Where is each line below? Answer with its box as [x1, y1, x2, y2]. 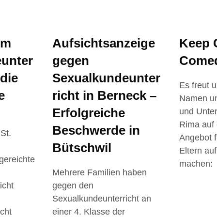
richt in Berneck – [52, 88, 156, 103]
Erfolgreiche [52, 105, 125, 120]
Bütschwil [52, 140, 111, 155]
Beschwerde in [52, 123, 140, 138]
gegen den [52, 180, 93, 190]
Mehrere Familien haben [52, 167, 147, 177]
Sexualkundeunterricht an [52, 193, 151, 203]
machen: [179, 158, 213, 169]
